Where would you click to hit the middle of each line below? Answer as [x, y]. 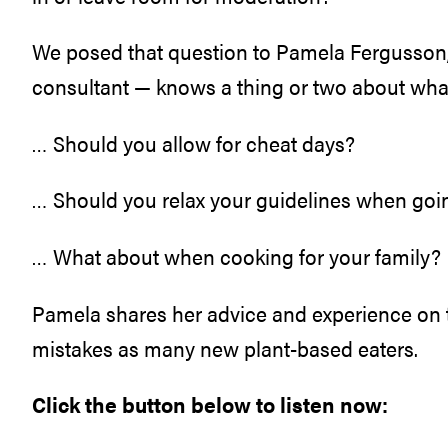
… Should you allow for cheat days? [193, 142]
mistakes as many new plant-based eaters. [225, 347]
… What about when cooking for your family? [236, 256]
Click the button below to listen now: [210, 404]
